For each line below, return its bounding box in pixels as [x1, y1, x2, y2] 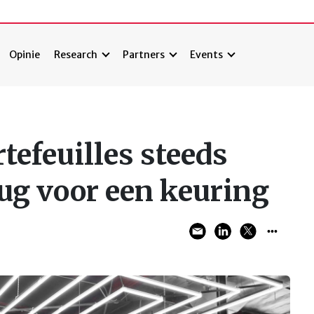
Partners [123, 48, 165, 62]
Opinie [9, 48, 41, 62]
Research [54, 48, 98, 62]
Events [190, 48, 224, 62]
